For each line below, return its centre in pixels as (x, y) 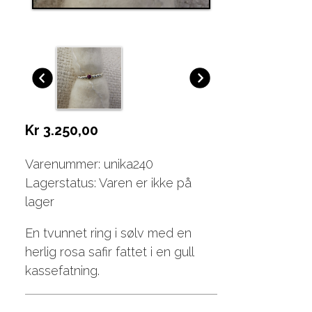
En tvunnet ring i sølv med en (108, 233)
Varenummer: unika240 (89, 164)
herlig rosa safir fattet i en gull (109, 252)
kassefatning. (62, 271)
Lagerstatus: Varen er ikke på (108, 183)
